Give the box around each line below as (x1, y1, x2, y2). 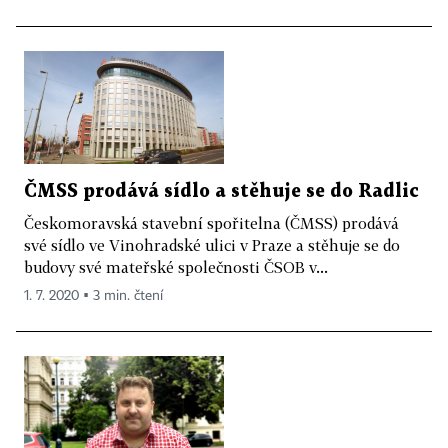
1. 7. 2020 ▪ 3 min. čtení (24, 288, 163, 303)
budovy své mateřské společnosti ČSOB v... (24, 257, 328, 276)
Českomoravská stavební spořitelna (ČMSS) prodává (24, 213, 399, 232)
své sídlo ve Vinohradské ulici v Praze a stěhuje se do (24, 235, 400, 254)
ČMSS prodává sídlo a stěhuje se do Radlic (24, 182, 419, 200)
